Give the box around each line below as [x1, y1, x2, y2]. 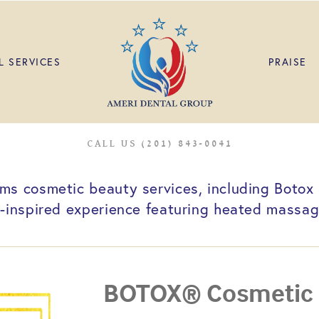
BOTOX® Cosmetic [103, 278, 313, 309]
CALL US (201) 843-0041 [86, 138, 233, 149]
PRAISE [268, 56, 307, 69]
